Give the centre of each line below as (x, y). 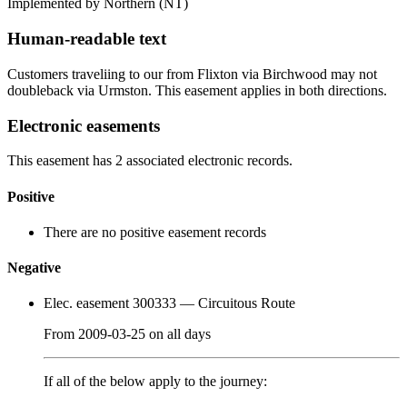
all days (189, 334)
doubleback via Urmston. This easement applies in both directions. (197, 90)
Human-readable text (87, 39)
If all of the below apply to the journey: (155, 382)
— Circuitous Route (236, 303)
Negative (34, 268)
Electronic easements (84, 125)
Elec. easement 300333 (110, 303)
